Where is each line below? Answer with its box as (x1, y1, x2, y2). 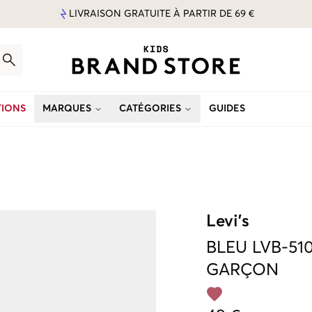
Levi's (206, 213, 249, 230)
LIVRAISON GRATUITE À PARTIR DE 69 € (69, 9, 254, 19)
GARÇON (206, 262, 279, 279)
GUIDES (209, 104, 245, 114)
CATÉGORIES (119, 104, 181, 114)
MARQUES (42, 104, 91, 114)
